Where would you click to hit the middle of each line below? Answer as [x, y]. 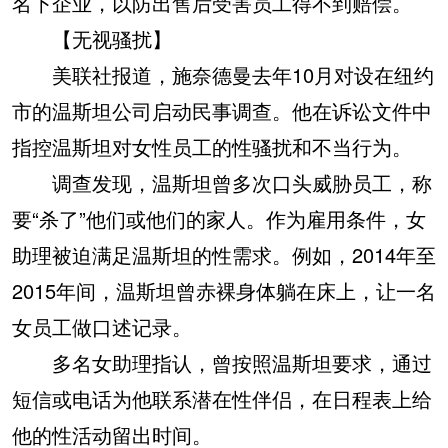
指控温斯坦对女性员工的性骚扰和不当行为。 [212, 146]
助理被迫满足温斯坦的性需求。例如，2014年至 [224, 254]
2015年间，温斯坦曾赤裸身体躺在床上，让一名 [224, 290]
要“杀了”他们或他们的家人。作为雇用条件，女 [219, 218]
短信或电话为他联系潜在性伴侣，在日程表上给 [222, 398]
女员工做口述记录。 [102, 326]
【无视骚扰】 [102, 38]
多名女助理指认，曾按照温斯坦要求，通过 [222, 362]
